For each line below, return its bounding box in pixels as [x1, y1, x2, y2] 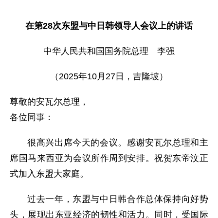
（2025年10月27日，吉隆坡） [50, 72, 168, 81]
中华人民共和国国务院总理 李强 [43, 46, 175, 56]
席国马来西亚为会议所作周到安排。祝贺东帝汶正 [10, 153, 208, 163]
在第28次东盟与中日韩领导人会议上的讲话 [25, 21, 193, 31]
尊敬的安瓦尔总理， [10, 97, 89, 107]
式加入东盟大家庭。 [10, 169, 89, 179]
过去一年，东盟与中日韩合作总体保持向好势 [27, 194, 208, 204]
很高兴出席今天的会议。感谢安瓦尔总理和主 [27, 138, 208, 147]
